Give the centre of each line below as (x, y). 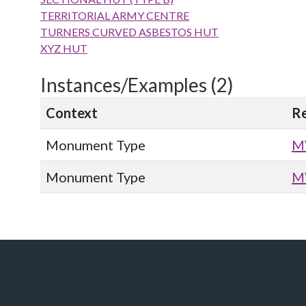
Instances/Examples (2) (137, 85)
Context (72, 113)
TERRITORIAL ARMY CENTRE (115, 15)
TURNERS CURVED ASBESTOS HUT (129, 32)
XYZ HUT (64, 48)
